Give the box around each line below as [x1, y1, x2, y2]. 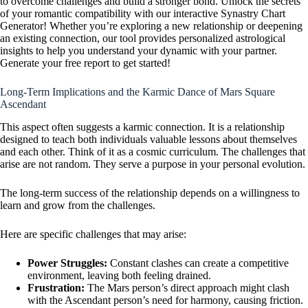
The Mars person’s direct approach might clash [85, 281, 289, 294]
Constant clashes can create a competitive [107, 256, 289, 269]
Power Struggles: [27, 256, 107, 269]
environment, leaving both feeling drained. [27, 269, 211, 281]
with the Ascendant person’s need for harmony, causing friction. [27, 294, 303, 306]
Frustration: [27, 281, 85, 294]
